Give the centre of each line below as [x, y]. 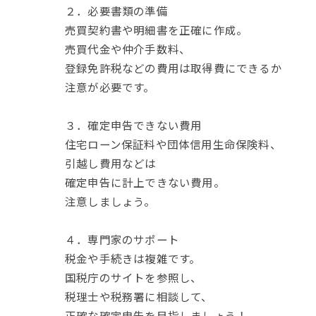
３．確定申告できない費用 [134, 125]
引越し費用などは [111, 163]
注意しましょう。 [110, 201]
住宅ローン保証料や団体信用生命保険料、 [173, 144]
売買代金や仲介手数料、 [128, 49]
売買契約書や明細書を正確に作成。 [157, 30]
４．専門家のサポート [122, 239]
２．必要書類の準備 [116, 11]
